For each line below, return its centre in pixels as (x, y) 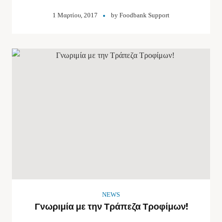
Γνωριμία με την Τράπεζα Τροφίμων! (111, 207)
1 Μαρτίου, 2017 (75, 15)
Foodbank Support (144, 15)
